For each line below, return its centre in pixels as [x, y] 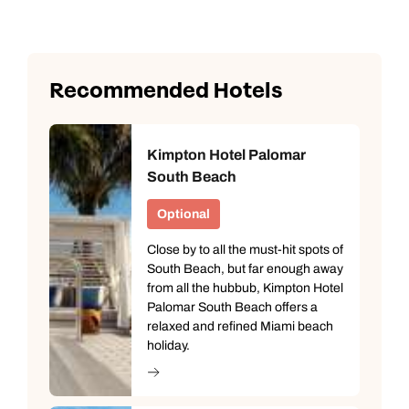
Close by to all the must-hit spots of [245, 249]
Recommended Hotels [166, 90]
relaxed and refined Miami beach [240, 326]
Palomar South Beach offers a [232, 307]
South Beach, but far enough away [245, 268]
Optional [184, 214]
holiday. [168, 345]
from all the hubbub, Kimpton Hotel [245, 288]
